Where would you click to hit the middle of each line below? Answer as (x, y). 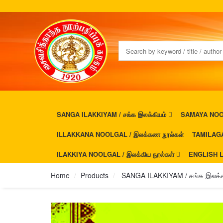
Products (95, 175)
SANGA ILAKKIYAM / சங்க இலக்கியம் (112, 114)
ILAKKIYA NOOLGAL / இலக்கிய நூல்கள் (116, 154)
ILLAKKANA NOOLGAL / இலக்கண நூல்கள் (120, 134)
